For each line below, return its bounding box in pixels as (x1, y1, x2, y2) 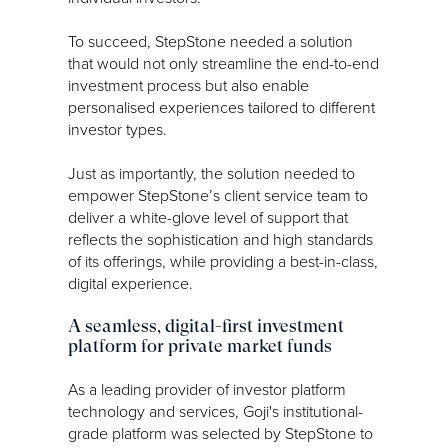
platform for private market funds (68, 334, 332, 356)
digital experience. (68, 271, 193, 294)
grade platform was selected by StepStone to (68, 421, 373, 444)
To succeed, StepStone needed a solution (68, 29, 353, 52)
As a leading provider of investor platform (68, 377, 346, 400)
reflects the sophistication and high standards (68, 227, 373, 250)
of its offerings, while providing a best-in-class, (68, 249, 378, 272)
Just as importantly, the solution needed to (68, 161, 355, 184)
